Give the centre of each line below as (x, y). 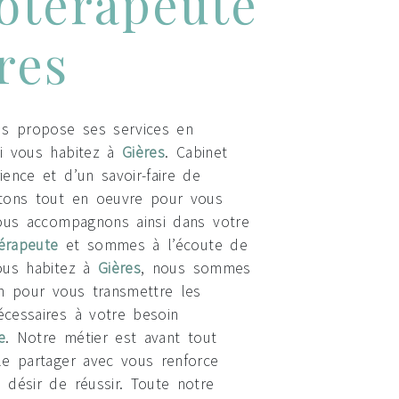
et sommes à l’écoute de (153, 245)
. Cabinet (196, 152)
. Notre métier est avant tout (111, 338)
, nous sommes (196, 268)
